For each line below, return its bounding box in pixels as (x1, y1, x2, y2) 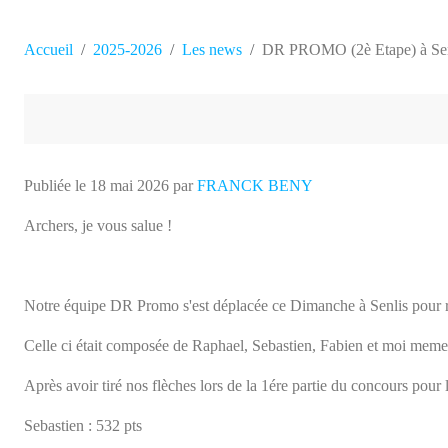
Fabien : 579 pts (24, 411, 125, 429)
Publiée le (24, 131, 90, 149)
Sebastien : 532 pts (24, 371, 142, 389)
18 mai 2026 (90, 131, 169, 149)
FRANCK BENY (197, 131, 313, 149)
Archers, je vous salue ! (24, 171, 172, 189)
